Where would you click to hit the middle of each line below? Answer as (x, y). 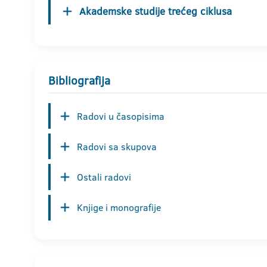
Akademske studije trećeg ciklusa (156, 11)
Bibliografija (79, 81)
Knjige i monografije (119, 208)
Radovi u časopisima (121, 116)
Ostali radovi (104, 177)
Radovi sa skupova (117, 146)
